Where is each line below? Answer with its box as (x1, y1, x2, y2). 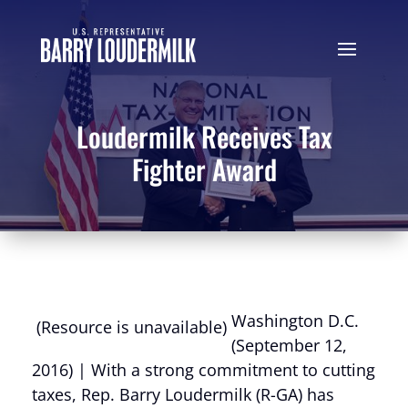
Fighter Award (131, 148, 277, 189)
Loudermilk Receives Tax (76, 116, 331, 157)
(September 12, (231, 334, 347, 356)
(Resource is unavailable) (36, 316, 227, 338)
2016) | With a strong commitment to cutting (32, 359, 375, 381)
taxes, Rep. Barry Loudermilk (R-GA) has (32, 383, 334, 405)
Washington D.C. (231, 310, 359, 331)
